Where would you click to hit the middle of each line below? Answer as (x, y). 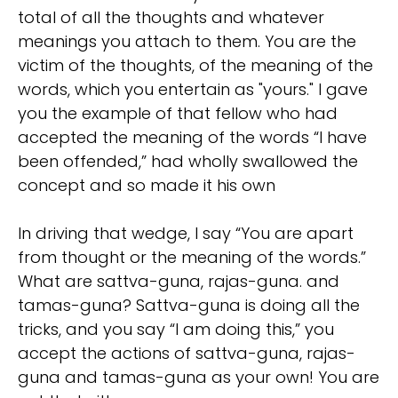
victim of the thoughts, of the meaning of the (195, 66)
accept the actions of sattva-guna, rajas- (187, 354)
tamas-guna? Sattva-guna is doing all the (189, 306)
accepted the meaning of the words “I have (192, 138)
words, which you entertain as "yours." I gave (193, 90)
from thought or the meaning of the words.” (192, 258)
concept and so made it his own (147, 186)
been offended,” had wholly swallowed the (188, 162)
